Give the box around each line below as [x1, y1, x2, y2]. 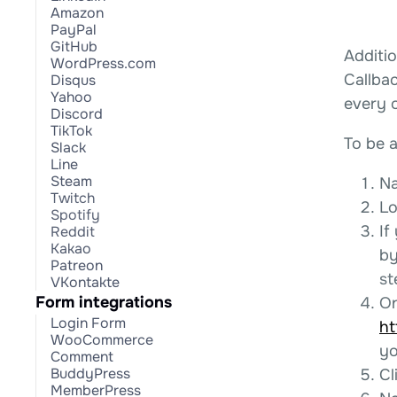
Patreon [51, 256, 103, 275]
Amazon [51, 4, 104, 22]
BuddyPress [51, 364, 130, 383]
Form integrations [35, 292, 172, 312]
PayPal [51, 20, 97, 39]
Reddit [51, 222, 95, 241]
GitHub [51, 37, 97, 56]
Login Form [51, 314, 126, 332]
